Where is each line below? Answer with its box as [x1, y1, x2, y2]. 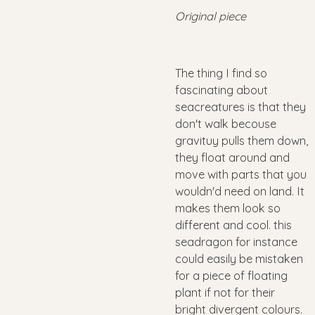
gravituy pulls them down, [175, 133, 308, 148]
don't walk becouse [175, 116, 276, 131]
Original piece [175, 8, 246, 23]
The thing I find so [175, 65, 267, 80]
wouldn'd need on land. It [175, 184, 304, 198]
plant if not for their [175, 285, 275, 300]
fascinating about [175, 82, 268, 97]
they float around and [175, 150, 290, 165]
